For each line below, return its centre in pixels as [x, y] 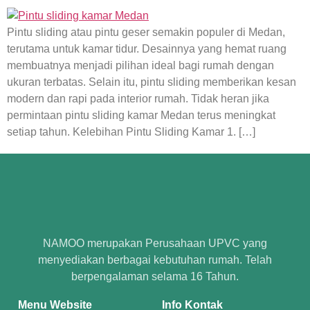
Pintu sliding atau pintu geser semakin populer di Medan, [146, 32]
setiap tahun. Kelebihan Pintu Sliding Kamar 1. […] [131, 131]
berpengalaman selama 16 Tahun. [155, 276]
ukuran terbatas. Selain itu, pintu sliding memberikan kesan [152, 82]
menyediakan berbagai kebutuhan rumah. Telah [155, 259]
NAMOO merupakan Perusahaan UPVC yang [155, 243]
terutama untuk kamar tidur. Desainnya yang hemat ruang [147, 48]
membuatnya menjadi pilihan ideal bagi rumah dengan [140, 65]
